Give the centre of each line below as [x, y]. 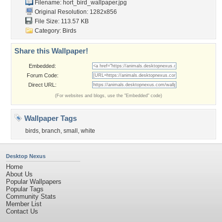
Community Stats [31, 196]
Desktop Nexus [26, 156]
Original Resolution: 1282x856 [75, 12]
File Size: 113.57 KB [61, 21]
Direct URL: [42, 85]
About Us [19, 174]
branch [51, 131]
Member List [24, 204]
